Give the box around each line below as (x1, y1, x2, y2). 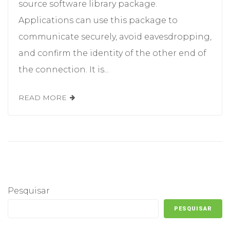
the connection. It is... (18, 64, 109, 74)
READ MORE (18, 92, 67, 102)
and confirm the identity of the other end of (18, 48, 206, 58)
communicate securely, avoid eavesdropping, (18, 31, 212, 42)
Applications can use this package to (18, 15, 178, 25)
